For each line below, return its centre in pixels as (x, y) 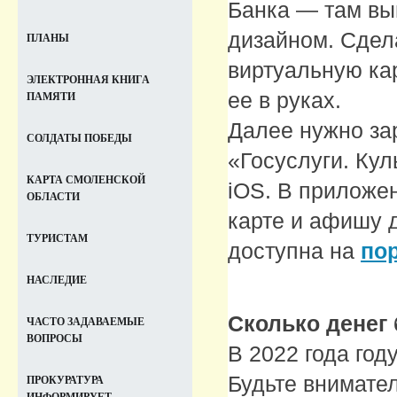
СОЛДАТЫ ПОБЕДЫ (79, 138)
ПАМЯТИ (51, 97)
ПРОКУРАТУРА (65, 380)
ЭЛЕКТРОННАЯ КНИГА (88, 80)
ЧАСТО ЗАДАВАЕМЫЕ (86, 322)
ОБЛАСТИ (53, 197)
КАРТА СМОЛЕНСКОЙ (86, 180)
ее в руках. (284, 100)
